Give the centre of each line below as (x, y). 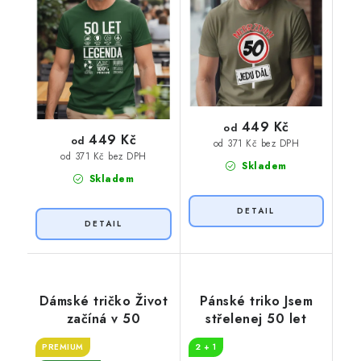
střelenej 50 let (256, 318)
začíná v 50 (103, 318)
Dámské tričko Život (103, 301)
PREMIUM (63, 346)
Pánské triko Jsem (256, 301)
